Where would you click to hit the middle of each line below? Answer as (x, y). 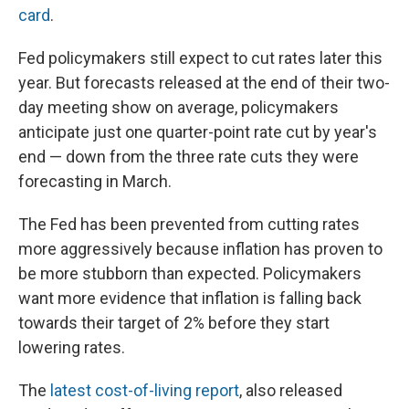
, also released (291, 391)
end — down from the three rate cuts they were (189, 157)
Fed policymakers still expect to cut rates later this (200, 58)
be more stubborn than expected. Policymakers (190, 274)
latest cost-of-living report (145, 391)
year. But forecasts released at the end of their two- (204, 83)
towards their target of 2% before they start (174, 323)
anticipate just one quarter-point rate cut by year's (198, 132)
